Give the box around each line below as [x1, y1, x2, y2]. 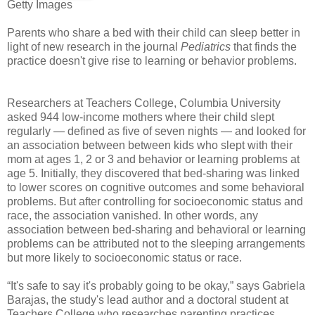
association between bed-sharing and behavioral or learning [7, 223, 306, 236]
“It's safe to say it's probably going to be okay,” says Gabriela [7, 279, 305, 292]
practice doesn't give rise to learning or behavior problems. [7, 54, 297, 67]
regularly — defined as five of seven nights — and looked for [7, 124, 306, 137]
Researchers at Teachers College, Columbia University [7, 96, 281, 109]
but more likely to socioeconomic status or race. [7, 251, 242, 264]
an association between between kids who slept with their [7, 139, 292, 151]
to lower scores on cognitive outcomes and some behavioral [7, 181, 304, 193]
